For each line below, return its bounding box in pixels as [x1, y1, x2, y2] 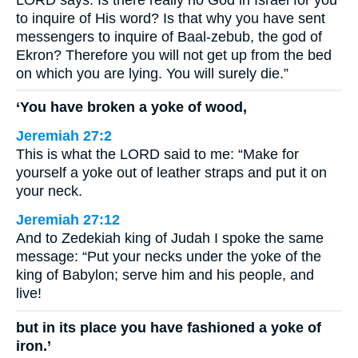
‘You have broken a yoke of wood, [16, 99, 247, 116]
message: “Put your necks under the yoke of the [16, 249, 321, 265]
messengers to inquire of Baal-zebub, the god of [16, 28, 322, 45]
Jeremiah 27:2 [16, 128, 112, 145]
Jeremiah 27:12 [16, 212, 120, 229]
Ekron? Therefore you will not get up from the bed [16, 46, 332, 63]
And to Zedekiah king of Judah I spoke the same [16, 230, 324, 247]
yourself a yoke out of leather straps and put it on [16, 165, 327, 181]
